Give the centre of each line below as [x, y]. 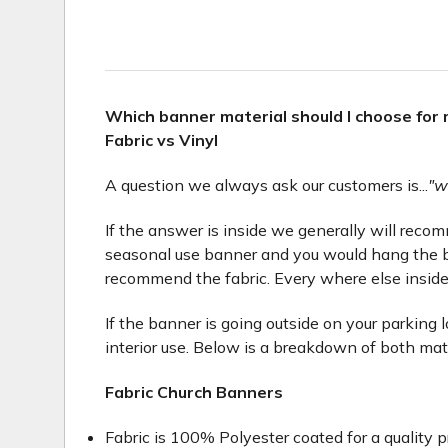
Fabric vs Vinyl [161, 140]
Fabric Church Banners [194, 392]
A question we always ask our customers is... [266, 185]
